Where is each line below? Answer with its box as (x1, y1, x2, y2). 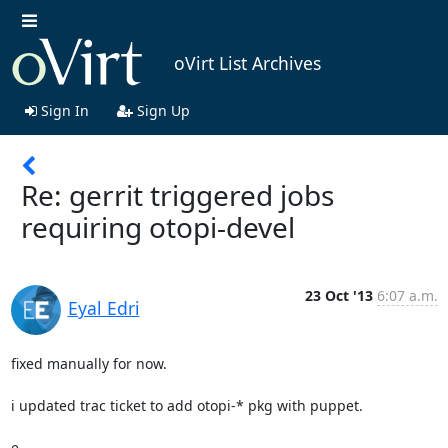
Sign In (36, 100, 89, 120)
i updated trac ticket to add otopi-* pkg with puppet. (10, 395, 363, 415)
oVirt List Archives (173, 51, 321, 76)
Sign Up (132, 100, 190, 120)
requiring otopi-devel (21, 207, 295, 246)
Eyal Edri (67, 295, 140, 320)
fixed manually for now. (10, 353, 167, 373)
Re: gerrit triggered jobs (21, 175, 334, 214)
